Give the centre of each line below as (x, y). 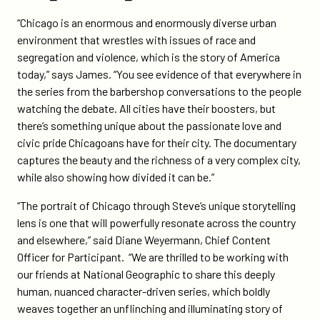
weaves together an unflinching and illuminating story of (150, 308)
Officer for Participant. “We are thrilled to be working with (153, 257)
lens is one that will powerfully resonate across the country (156, 222)
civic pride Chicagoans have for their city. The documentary (157, 142)
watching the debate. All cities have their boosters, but (146, 108)
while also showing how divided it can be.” (117, 177)
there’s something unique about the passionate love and (149, 125)
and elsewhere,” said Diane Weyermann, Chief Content (144, 240)
